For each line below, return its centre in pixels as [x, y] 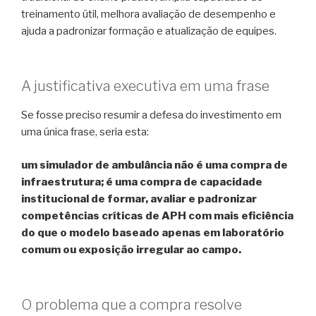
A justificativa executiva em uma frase [145, 86]
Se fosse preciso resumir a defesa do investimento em [151, 115]
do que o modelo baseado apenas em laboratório [153, 232]
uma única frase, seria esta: [85, 132]
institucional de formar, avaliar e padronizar [139, 199]
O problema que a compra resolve [132, 305]
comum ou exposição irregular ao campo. [131, 249]
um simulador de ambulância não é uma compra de [154, 165]
